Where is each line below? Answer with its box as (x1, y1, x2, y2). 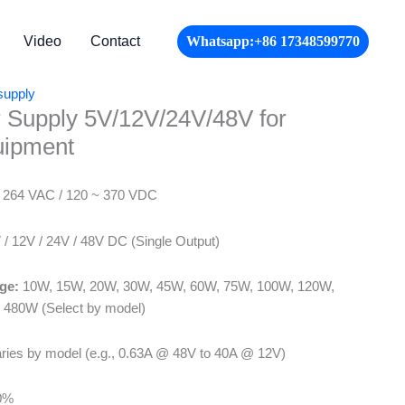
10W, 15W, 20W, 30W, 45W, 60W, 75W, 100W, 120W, (19, 278, 334, 294)
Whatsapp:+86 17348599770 (186, 33, 360, 49)
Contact (90, 33, 140, 49)
